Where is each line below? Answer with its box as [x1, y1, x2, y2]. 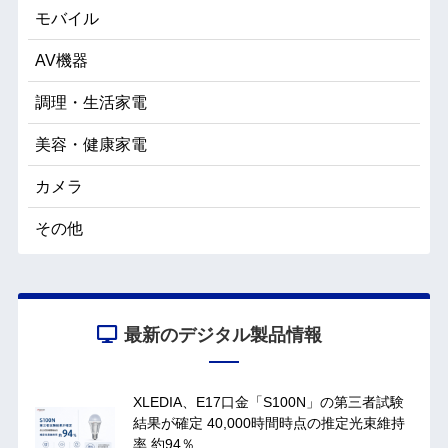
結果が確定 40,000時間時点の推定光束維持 [132, 415, 405, 432]
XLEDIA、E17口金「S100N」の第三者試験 [132, 394, 404, 411]
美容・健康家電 [34, 136, 147, 154]
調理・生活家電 [34, 94, 147, 112]
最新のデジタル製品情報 [123, 325, 322, 346]
